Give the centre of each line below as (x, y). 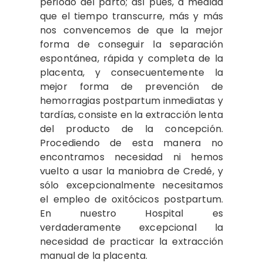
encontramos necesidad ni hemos (131, 157)
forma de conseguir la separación (131, 44)
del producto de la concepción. (131, 129)
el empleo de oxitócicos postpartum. (131, 199)
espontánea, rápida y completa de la (131, 58)
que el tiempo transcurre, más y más (131, 16)
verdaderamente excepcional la (131, 227)
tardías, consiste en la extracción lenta (131, 115)
